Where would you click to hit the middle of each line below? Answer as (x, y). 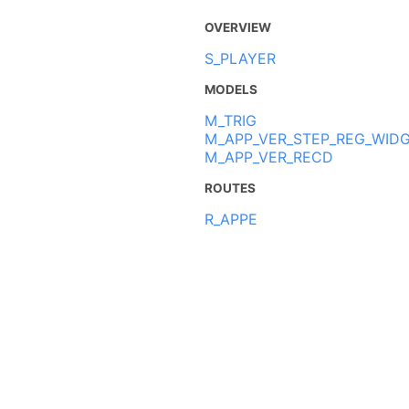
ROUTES (230, 188)
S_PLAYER (240, 58)
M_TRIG (231, 120)
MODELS (231, 89)
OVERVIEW (238, 27)
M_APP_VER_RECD (269, 157)
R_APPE (231, 219)
